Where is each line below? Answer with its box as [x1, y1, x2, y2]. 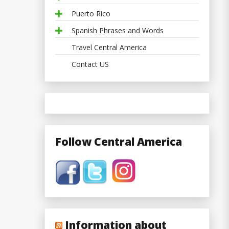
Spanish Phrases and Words [72, 25, 164, 35]
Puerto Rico [72, 8, 110, 18]
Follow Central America [55, 134, 182, 149]
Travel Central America [72, 42, 147, 52]
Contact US [72, 59, 109, 69]
